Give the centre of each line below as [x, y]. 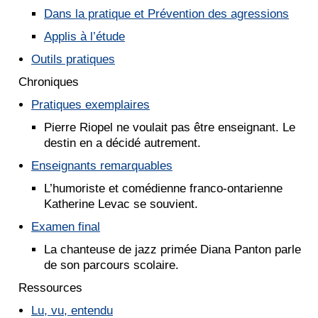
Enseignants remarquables [102, 166]
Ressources [50, 288]
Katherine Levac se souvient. [121, 204]
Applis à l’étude [84, 37]
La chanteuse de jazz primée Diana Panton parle [172, 250]
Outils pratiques [73, 60]
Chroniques [49, 82]
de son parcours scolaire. [111, 265]
